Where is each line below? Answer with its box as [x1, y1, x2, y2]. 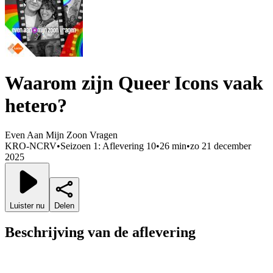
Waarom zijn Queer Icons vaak [5, 72, 263, 94]
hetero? [5, 94, 67, 117]
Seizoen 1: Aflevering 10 [60, 141, 156, 152]
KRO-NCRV [5, 141, 57, 152]
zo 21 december [190, 141, 251, 152]
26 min [160, 141, 186, 152]
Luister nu [10, 201, 44, 211]
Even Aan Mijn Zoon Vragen [5, 130, 118, 141]
